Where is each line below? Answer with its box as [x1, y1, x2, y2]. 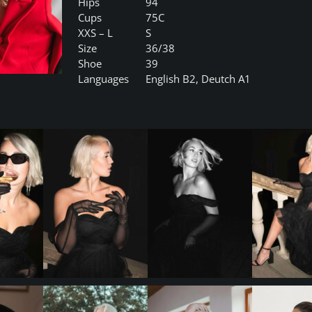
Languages [78, 72, 130, 86]
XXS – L [78, 26, 114, 40]
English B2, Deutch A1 [146, 72, 251, 86]
